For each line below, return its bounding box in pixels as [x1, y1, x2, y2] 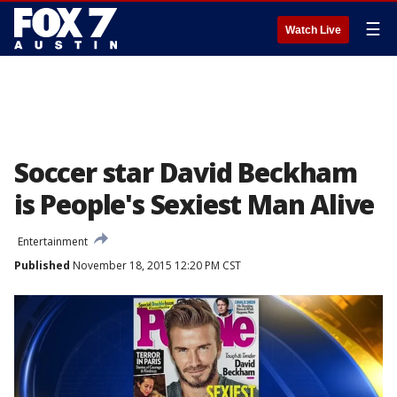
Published [14, 258, 70, 273]
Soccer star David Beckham [14, 154, 357, 191]
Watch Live [285, 24, 341, 36]
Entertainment [18, 234, 88, 249]
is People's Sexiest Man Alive [14, 186, 375, 222]
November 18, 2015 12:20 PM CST [70, 258, 241, 273]
